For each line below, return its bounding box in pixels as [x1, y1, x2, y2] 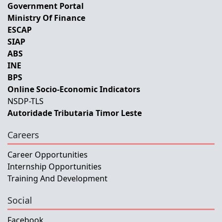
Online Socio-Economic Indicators [7, 83, 140, 95]
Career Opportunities [7, 149, 88, 160]
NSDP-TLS [7, 95, 44, 107]
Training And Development [7, 172, 108, 184]
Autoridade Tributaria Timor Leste [7, 107, 142, 118]
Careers [7, 128, 39, 141]
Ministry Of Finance [7, 12, 85, 23]
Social [7, 194, 32, 206]
